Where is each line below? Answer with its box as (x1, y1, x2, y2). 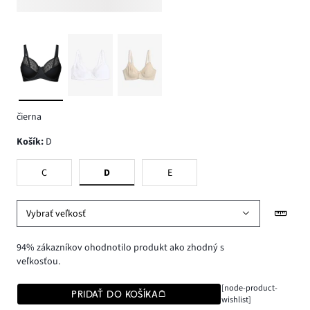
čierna (17, 109, 42, 124)
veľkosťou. (17, 254, 60, 268)
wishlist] (221, 293, 251, 306)
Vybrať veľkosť (26, 206, 86, 221)
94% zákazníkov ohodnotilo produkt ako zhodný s (17, 240, 224, 255)
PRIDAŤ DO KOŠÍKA (71, 288, 158, 300)
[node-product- (221, 281, 277, 294)
